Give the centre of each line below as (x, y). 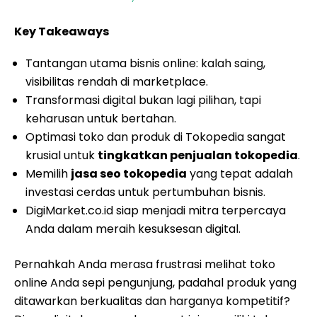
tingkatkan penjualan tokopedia (198, 155)
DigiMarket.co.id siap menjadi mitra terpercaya (156, 211)
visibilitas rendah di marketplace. (117, 82)
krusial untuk (62, 155)
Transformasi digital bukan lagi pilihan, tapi (143, 100)
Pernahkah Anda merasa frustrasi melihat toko (145, 264)
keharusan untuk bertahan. (101, 119)
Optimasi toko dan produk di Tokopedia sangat (156, 137)
